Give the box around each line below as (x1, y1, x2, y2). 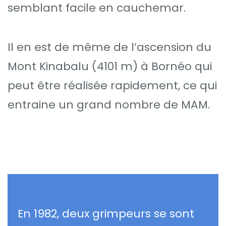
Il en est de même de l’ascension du (8, 39, 211, 55)
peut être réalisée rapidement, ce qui (8, 78, 217, 94)
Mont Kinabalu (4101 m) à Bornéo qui (8, 59, 212, 75)
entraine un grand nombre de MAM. (8, 97, 210, 113)
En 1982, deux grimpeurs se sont (18, 206, 194, 222)
